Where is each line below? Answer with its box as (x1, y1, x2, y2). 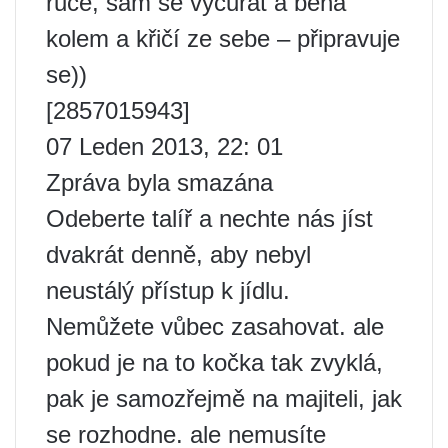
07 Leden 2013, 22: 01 (46, 133, 283, 161)
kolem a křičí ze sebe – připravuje (46, 25, 400, 53)
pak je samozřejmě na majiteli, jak (46, 385, 402, 413)
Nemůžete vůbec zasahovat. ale (46, 313, 384, 341)
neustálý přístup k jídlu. (46, 277, 290, 305)
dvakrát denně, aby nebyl (46, 241, 311, 269)
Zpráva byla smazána (46, 169, 273, 197)
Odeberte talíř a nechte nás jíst (46, 205, 373, 233)
